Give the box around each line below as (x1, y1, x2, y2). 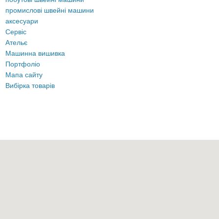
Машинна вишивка (5, 49, 66, 57)
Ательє (5, 38, 28, 46)
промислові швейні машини (5, 6, 94, 14)
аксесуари (5, 17, 39, 25)
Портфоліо (5, 60, 41, 68)
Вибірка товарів (5, 81, 55, 89)
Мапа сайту (5, 70, 43, 79)
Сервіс (5, 27, 27, 36)
